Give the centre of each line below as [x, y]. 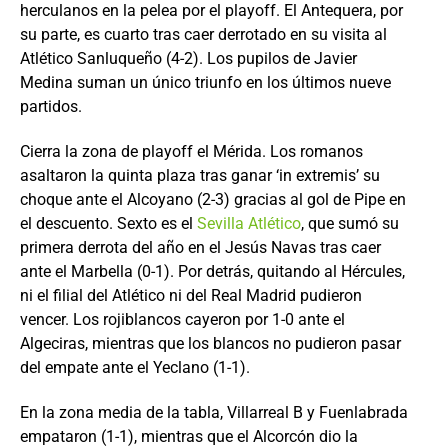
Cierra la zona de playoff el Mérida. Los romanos [191, 151]
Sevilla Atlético [249, 223]
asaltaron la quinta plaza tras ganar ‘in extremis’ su [200, 175]
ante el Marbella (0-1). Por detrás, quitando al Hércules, [212, 271]
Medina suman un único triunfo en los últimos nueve [205, 82]
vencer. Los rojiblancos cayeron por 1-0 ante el [182, 319]
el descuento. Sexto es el [108, 223]
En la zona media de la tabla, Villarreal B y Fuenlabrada [214, 412]
